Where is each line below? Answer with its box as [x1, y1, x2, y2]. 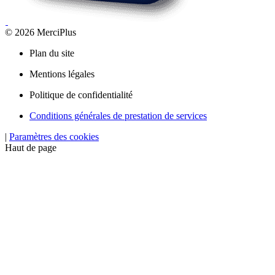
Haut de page [5, 142, 56, 153]
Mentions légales [29, 69, 95, 80]
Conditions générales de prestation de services [29, 110, 207, 122]
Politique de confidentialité [29, 90, 133, 101]
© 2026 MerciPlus [5, 27, 76, 38]
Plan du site [29, 48, 74, 59]
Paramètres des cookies [9, 131, 99, 142]
